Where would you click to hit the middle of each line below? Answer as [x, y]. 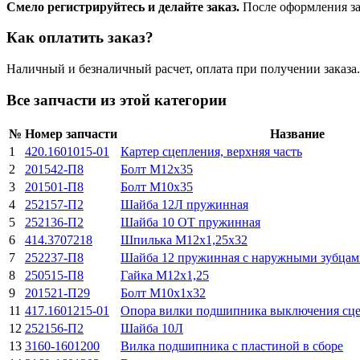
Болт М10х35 [157, 186]
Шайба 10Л [152, 328]
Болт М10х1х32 [163, 292]
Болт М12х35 [157, 169]
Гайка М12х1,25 [165, 275]
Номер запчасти [71, 133]
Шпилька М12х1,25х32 [184, 239]
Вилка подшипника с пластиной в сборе [232, 346]
